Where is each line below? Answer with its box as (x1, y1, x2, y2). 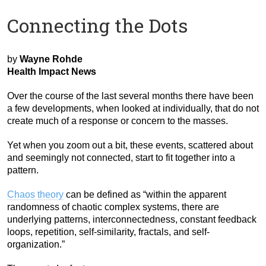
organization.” (7, 239, 65, 249)
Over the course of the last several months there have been (7, 90, 254, 101)
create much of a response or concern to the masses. (7, 115, 228, 126)
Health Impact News (7, 66, 96, 77)
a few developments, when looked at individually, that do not (7, 103, 259, 113)
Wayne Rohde (20, 53, 83, 64)
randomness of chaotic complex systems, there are (7, 201, 219, 212)
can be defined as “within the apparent (64, 189, 226, 199)
